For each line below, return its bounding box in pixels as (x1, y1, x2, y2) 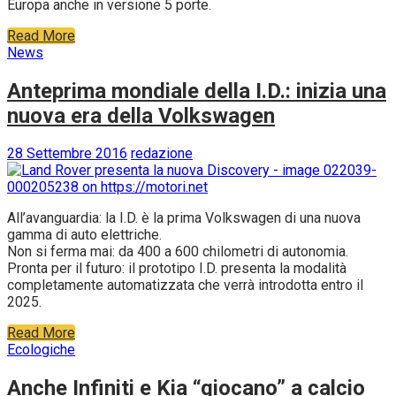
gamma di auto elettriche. (7, 226, 162, 244)
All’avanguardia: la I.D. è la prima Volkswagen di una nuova (7, 209, 361, 227)
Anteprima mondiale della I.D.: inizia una (7, 78, 386, 103)
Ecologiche (7, 341, 75, 359)
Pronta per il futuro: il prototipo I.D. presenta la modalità (7, 260, 346, 278)
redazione (131, 145, 193, 163)
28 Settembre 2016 (7, 145, 127, 163)
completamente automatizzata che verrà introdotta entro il (7, 277, 363, 294)
